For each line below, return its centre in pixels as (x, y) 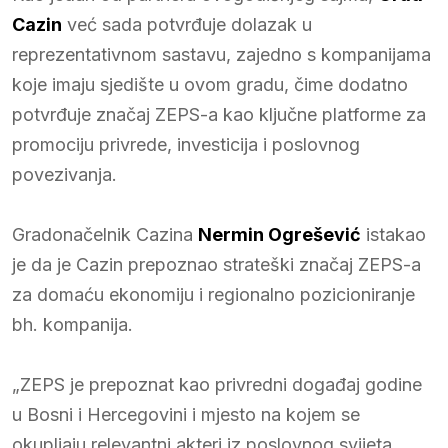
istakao (393, 234)
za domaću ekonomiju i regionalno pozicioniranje (213, 294)
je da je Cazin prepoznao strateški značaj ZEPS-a (216, 264)
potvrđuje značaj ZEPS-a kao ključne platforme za (219, 114)
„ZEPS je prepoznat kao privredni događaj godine (217, 384)
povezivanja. (64, 174)
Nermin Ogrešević (279, 234)
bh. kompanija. (72, 324)
